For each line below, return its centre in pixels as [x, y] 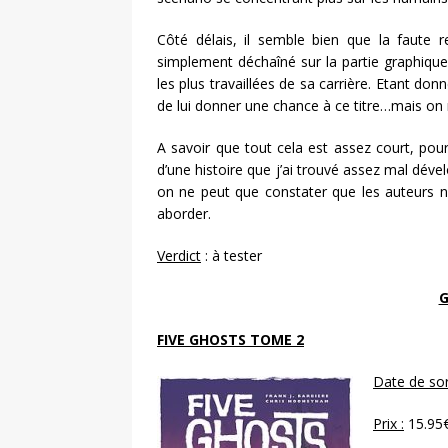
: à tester [231, 256]
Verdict [179, 256]
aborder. [184, 214]
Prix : [388, 424]
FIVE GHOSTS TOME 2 [230, 340]
